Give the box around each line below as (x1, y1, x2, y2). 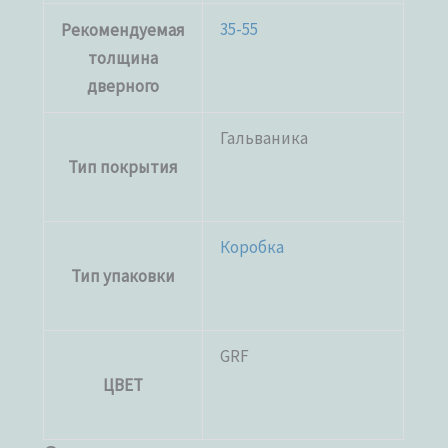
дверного (87, 74, 160, 97)
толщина (88, 46, 159, 69)
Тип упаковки (71, 264, 176, 287)
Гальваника (220, 126, 309, 149)
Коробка (220, 235, 285, 258)
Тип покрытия (68, 155, 179, 178)
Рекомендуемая (61, 18, 186, 41)
